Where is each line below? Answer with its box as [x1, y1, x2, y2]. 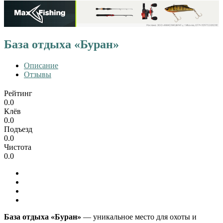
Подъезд [4, 125, 32, 134]
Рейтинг [4, 89, 32, 98]
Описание [24, 61, 58, 70]
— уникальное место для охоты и [83, 213, 197, 222]
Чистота [4, 143, 31, 152]
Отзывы [24, 70, 51, 79]
